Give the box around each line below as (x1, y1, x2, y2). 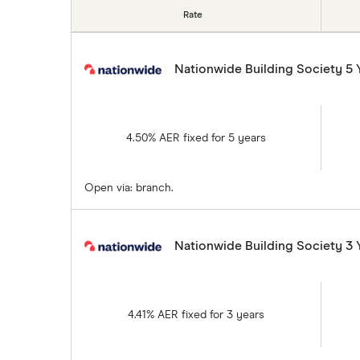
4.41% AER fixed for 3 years (127, 309, 264, 321)
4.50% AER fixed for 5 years (125, 132, 266, 144)
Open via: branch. (84, 182, 174, 194)
